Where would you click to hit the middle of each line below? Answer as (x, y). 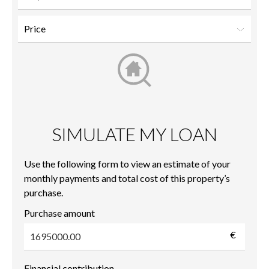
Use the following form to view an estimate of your (127, 163)
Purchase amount (59, 213)
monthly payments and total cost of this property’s (127, 178)
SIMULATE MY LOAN (134, 134)
